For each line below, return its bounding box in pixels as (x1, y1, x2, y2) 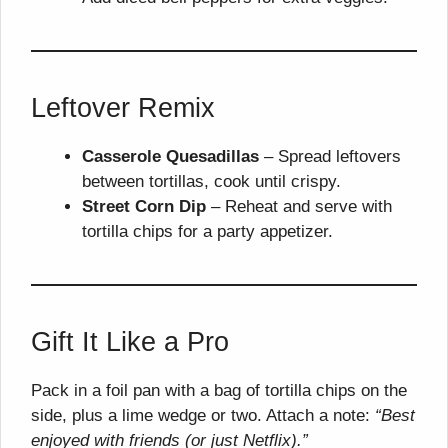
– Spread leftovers (259, 147, 401, 166)
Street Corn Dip (82, 197, 206, 216)
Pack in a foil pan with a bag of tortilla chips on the (31, 381, 407, 400)
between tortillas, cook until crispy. (82, 172, 341, 191)
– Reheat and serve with (206, 197, 392, 216)
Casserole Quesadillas (82, 147, 259, 166)
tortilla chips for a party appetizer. (82, 222, 333, 241)
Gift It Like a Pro (31, 327, 229, 357)
